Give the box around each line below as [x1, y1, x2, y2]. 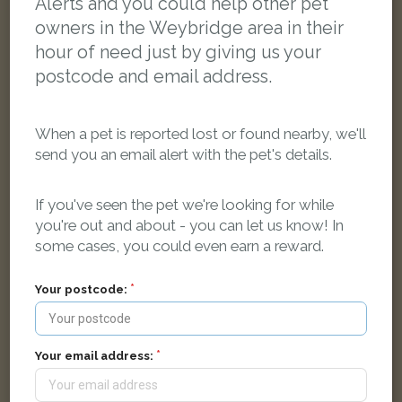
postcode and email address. [35, 66, 273, 87]
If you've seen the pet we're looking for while [35, 196, 335, 214]
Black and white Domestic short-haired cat [98, 284, 304, 298]
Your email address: [35, 349, 154, 363]
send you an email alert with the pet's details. [35, 144, 333, 163]
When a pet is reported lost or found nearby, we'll [35, 124, 366, 143]
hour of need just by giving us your [35, 41, 322, 63]
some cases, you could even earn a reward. [35, 237, 325, 256]
